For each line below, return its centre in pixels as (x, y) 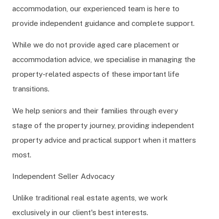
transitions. (31, 89)
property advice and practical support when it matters (104, 140)
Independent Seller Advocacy (63, 176)
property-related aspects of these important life (96, 74)
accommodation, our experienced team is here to (96, 8)
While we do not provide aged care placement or (96, 45)
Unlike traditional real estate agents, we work (90, 198)
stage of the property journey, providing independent (103, 125)
